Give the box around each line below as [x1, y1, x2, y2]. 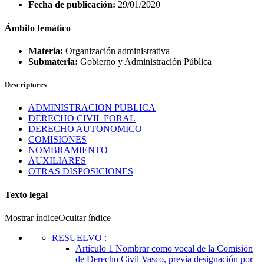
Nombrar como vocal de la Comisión [115, 243, 253, 253]
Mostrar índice [5, 212, 58, 223]
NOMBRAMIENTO [28, 145, 108, 156]
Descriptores [5, 80, 47, 90]
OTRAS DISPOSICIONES [28, 166, 133, 177]
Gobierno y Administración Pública [78, 57, 212, 67]
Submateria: [28, 57, 78, 67]
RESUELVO [52, 232, 104, 243]
